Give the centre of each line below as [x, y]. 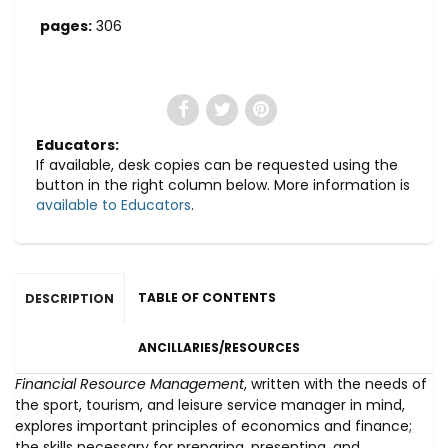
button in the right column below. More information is [223, 185]
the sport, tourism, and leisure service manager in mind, [210, 405]
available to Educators [113, 205]
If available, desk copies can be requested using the [217, 165]
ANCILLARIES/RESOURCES [219, 347]
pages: [66, 26]
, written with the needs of [335, 384]
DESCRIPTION [69, 298]
